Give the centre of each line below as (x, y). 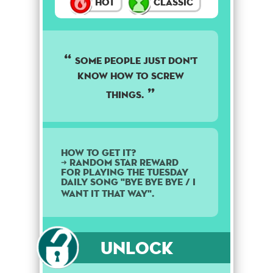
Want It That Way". (108, 194)
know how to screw (130, 76)
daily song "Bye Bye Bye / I (128, 182)
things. (125, 95)
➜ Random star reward (120, 163)
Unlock (136, 248)
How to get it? (98, 153)
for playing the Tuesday (125, 172)
